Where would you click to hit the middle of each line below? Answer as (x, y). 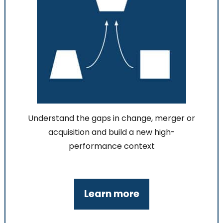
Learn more (111, 194)
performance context (111, 146)
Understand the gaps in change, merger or (111, 118)
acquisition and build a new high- (111, 132)
